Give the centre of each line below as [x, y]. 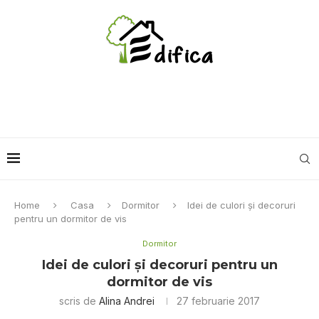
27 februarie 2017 [218, 301]
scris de [79, 301]
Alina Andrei [127, 301]
